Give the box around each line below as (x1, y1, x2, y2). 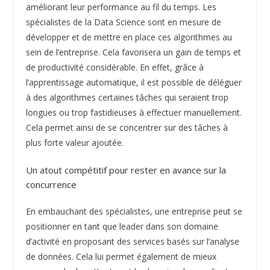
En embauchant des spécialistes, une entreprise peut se (25, 206, 242, 218)
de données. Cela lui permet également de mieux (25, 251, 216, 263)
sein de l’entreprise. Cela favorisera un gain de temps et (25, 46, 241, 58)
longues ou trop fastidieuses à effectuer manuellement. (25, 107, 242, 119)
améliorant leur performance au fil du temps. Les (25, 1, 216, 13)
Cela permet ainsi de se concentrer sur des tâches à (25, 122, 228, 134)
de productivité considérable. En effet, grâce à (25, 61, 204, 74)
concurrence (25, 178, 77, 191)
